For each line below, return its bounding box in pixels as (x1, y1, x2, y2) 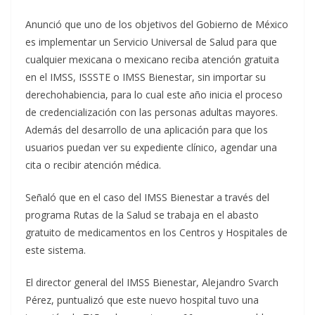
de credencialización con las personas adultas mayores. (25, 105, 278, 120)
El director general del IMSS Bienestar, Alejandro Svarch (25, 276, 278, 290)
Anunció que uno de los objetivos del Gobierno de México (25, 18, 288, 32)
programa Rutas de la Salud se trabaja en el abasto (25, 208, 259, 222)
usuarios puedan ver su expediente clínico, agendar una (25, 141, 277, 155)
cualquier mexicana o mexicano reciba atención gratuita (25, 53, 279, 67)
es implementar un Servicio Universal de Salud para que (25, 35, 277, 49)
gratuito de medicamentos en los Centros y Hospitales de (25, 226, 288, 240)
